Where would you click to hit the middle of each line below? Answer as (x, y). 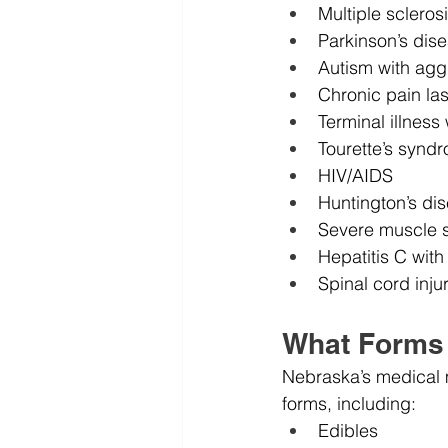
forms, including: (349, 404)
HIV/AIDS (355, 176)
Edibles (348, 431)
